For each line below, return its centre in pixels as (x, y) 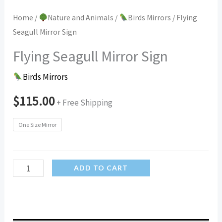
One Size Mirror (38, 125)
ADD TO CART (101, 168)
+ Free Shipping (85, 102)
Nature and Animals (80, 17)
